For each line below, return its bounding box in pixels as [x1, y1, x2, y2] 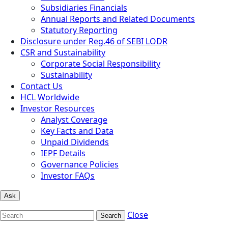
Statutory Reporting [41, 24, 118, 36]
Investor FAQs [41, 169, 95, 181]
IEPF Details [41, 147, 85, 159]
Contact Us [20, 80, 63, 92]
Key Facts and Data [41, 125, 113, 136]
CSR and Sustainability [20, 46, 105, 58]
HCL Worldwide [20, 91, 79, 103]
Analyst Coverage [41, 113, 107, 125]
